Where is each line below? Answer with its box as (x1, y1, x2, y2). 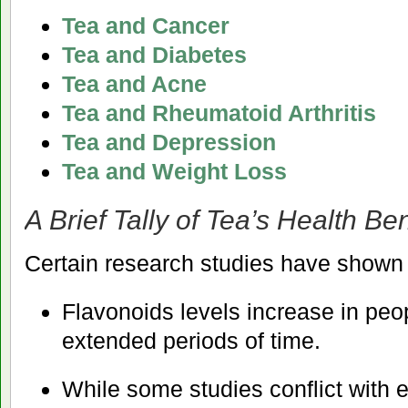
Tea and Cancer (61, 13, 229, 39)
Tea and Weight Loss (61, 158, 287, 185)
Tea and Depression (61, 129, 276, 156)
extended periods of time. (61, 327, 321, 353)
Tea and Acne (61, 71, 207, 97)
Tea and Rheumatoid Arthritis (61, 100, 376, 127)
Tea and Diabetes (61, 42, 247, 68)
